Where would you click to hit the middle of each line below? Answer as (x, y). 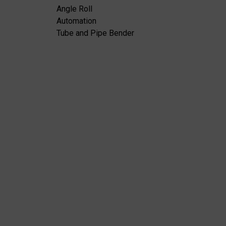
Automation (76, 21)
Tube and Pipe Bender (95, 33)
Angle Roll (74, 9)
